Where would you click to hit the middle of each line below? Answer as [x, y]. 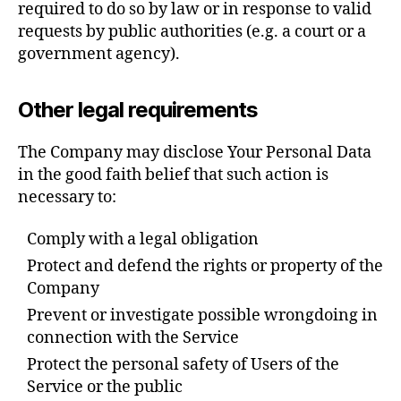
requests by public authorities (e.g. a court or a [192, 31]
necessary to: [67, 197]
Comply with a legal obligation [143, 239]
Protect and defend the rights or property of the [205, 266]
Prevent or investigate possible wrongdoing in [202, 316]
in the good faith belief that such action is [173, 175]
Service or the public [105, 387]
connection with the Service [133, 338]
